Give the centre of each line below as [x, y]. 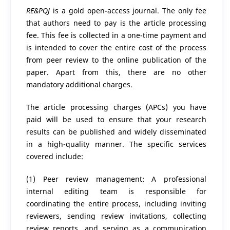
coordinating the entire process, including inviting [116, 204]
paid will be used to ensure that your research [116, 120]
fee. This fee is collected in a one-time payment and [116, 35]
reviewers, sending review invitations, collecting [116, 216]
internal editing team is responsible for [116, 191]
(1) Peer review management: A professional [116, 179]
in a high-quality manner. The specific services [116, 144]
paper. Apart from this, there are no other [116, 72]
